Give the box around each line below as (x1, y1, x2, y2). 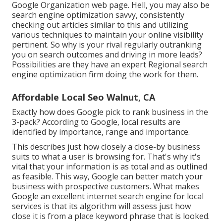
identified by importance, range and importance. (12, 126, 190, 138)
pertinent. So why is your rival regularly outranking (12, 39, 202, 51)
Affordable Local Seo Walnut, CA (12, 91, 155, 104)
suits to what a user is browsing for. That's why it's (12, 151, 201, 163)
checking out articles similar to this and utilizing (12, 19, 188, 31)
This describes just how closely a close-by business (12, 141, 200, 153)
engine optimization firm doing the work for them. (12, 69, 198, 80)
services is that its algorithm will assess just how (12, 201, 191, 212)
